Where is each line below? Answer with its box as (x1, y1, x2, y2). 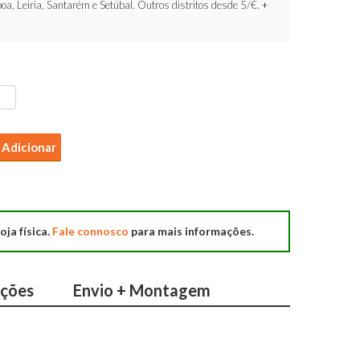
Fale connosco (52, 224, 129, 239)
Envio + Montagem (73, 280, 211, 301)
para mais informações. (129, 224, 255, 239)
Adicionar (2, 139, 57, 154)
